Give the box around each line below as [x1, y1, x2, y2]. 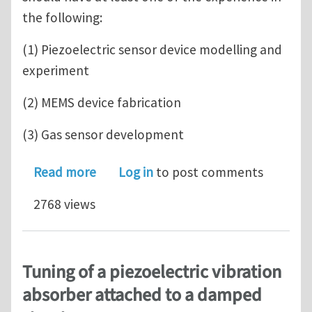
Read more [33, 163, 96, 180]
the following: [22, 8, 102, 26]
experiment [22, 61, 89, 79]
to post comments [153, 163, 263, 180]
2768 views [33, 195, 95, 212]
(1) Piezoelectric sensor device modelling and [22, 40, 282, 58]
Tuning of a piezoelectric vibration [22, 259, 281, 285]
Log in [118, 163, 153, 180]
